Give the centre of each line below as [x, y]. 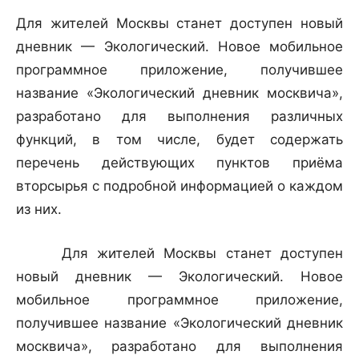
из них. [39, 210]
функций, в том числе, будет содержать [179, 140]
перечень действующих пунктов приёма [179, 163]
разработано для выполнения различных [179, 117]
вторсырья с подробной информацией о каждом [179, 186]
